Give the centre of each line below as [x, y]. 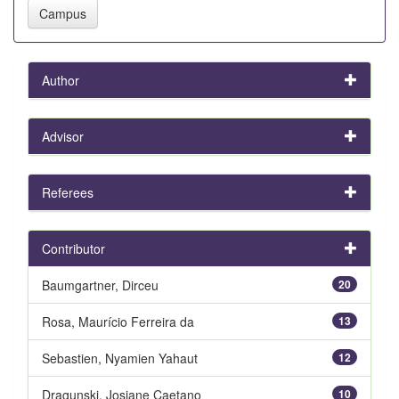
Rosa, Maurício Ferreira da [118, 321]
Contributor [73, 248]
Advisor [63, 136]
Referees [68, 192]
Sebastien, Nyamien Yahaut [120, 358]
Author [61, 80]
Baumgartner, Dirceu [100, 285]
